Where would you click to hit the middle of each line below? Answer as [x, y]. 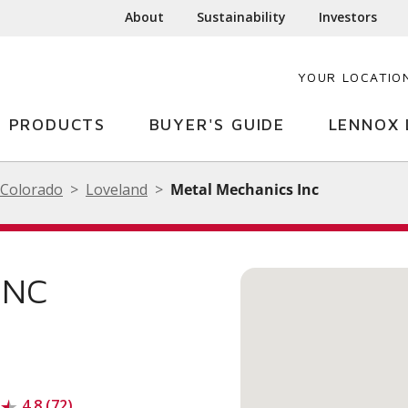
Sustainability [242, 17]
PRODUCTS [57, 124]
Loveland [117, 189]
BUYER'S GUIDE [217, 124]
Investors [348, 17]
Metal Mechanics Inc [245, 189]
